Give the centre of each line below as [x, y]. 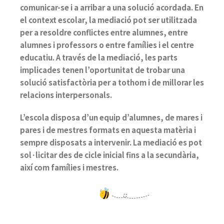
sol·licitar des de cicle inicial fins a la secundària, [109, 154]
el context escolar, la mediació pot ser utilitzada [108, 19]
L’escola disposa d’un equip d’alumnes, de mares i [111, 117]
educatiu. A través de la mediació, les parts [99, 57]
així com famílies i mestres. [69, 167]
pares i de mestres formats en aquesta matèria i [108, 129]
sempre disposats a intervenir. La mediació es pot [111, 142]
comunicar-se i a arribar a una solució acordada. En [112, 7]
